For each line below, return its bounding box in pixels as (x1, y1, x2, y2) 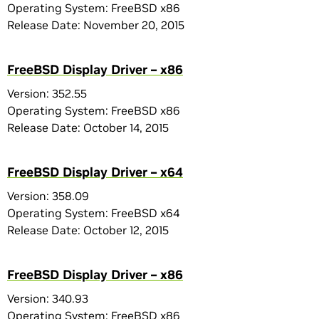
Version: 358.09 (7, 189, 89, 203)
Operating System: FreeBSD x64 (7, 206, 179, 220)
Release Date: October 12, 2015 (7, 223, 169, 237)
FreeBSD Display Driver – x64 (7, 164, 183, 180)
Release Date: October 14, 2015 (7, 120, 169, 135)
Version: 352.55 (7, 86, 87, 100)
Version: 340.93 (7, 291, 88, 305)
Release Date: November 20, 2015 (7, 18, 184, 32)
